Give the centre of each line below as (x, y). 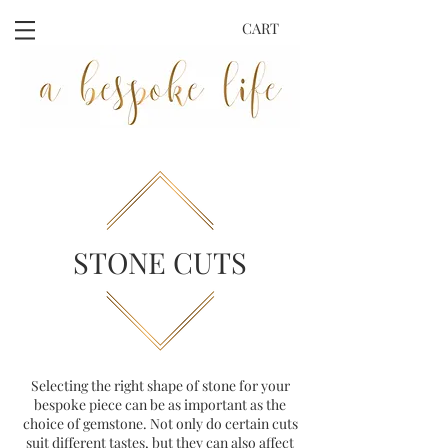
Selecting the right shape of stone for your (160, 385)
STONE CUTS (160, 262)
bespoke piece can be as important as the (160, 404)
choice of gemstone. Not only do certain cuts (160, 423)
